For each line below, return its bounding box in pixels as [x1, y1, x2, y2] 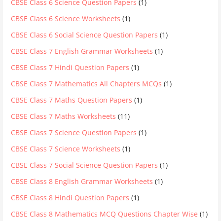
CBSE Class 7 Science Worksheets [11, 144, 121, 153]
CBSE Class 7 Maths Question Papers [11, 95, 133, 105]
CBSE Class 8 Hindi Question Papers [11, 192, 130, 202]
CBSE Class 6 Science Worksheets [11, 13, 121, 23]
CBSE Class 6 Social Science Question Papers [11, 30, 158, 39]
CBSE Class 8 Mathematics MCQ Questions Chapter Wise [11, 209, 198, 219]
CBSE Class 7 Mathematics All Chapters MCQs [11, 78, 162, 88]
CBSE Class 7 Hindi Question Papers [11, 62, 130, 72]
